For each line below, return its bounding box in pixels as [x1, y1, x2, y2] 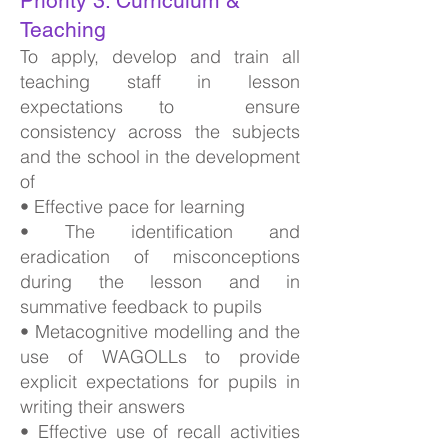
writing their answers [20, 395, 185, 418]
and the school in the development [20, 145, 300, 168]
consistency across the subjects [20, 120, 300, 143]
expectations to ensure [20, 95, 300, 118]
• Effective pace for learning [20, 195, 245, 218]
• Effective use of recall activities [20, 420, 300, 443]
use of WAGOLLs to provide [20, 345, 300, 368]
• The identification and [20, 220, 300, 243]
